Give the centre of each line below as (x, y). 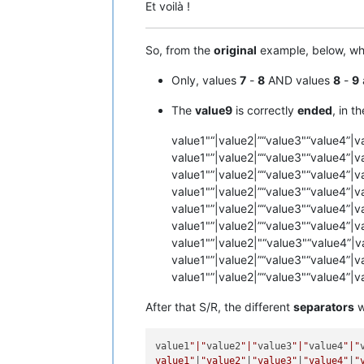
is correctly (265, 110)
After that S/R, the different (219, 307)
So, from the (180, 50)
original (235, 50)
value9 (214, 110)
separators (324, 307)
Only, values (206, 80)
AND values (299, 80)
